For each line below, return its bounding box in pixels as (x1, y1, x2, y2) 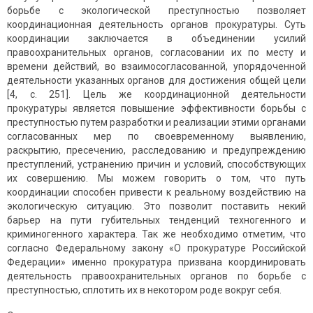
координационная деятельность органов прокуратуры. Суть (7, 19, 306, 31)
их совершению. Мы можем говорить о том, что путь (7, 173, 306, 184)
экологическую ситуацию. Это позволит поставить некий (7, 201, 306, 212)
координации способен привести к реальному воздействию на (7, 187, 306, 198)
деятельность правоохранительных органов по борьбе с (7, 270, 306, 282)
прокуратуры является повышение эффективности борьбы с (7, 103, 306, 115)
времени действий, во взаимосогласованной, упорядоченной (7, 61, 306, 73)
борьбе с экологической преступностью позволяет (7, 5, 306, 17)
